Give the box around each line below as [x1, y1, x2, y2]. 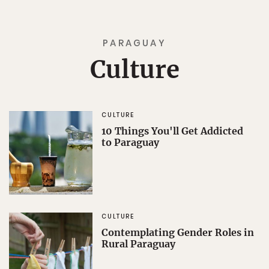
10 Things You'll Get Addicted [101, 125, 244, 138]
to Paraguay [101, 136, 160, 149]
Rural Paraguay [101, 238, 176, 250]
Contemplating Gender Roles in [101, 226, 255, 239]
